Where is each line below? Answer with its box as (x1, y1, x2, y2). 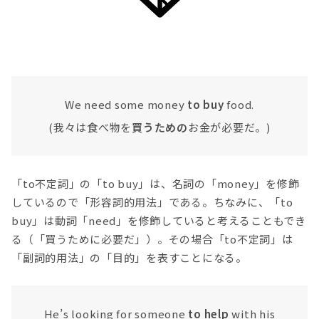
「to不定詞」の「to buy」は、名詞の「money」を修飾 (11, 175, 300, 191)
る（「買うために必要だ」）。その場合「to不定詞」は (11, 231, 293, 246)
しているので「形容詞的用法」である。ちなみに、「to (11, 194, 293, 209)
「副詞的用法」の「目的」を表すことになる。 (11, 249, 247, 265)
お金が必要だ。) (187, 119, 271, 135)
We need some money (64, 96, 188, 112)
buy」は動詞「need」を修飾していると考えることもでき (11, 212, 306, 228)
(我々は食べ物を (48, 119, 132, 135)
